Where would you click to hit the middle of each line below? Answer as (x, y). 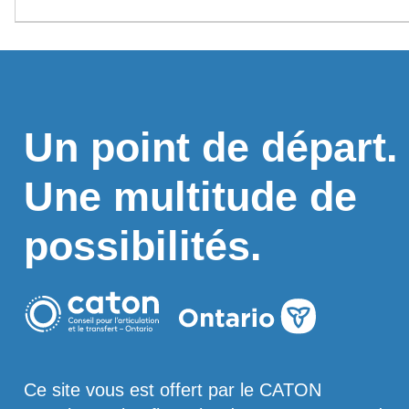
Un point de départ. (211, 148)
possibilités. (143, 246)
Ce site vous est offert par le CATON (173, 389)
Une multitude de (191, 197)
